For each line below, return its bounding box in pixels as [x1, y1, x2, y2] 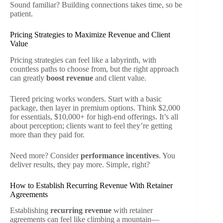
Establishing [10, 206, 50, 215]
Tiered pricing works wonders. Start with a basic [10, 94, 162, 103]
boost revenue [46, 73, 93, 82]
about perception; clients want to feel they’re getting [10, 121, 172, 130]
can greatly [10, 73, 46, 82]
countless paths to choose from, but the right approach [10, 64, 179, 73]
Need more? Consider [10, 151, 81, 160]
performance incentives [81, 151, 159, 160]
